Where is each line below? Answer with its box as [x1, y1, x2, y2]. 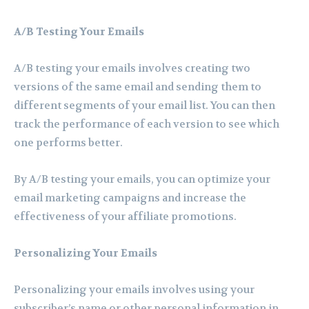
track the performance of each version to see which [14, 117, 279, 132]
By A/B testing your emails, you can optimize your [14, 172, 270, 187]
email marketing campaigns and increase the [14, 191, 246, 206]
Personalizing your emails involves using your [14, 283, 255, 297]
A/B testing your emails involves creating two [14, 61, 250, 76]
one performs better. [14, 136, 123, 150]
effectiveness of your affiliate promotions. [14, 210, 237, 224]
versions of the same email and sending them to [14, 80, 261, 94]
